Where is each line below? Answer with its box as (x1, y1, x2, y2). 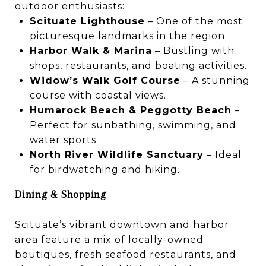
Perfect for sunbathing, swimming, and (29, 119, 236, 131)
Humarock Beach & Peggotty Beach (29, 104, 232, 116)
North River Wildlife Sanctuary (29, 148, 204, 160)
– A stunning (180, 74, 250, 86)
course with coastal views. (29, 89, 166, 101)
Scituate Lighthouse (29, 15, 145, 27)
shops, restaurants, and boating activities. (29, 59, 247, 71)
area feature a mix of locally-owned (15, 233, 204, 245)
